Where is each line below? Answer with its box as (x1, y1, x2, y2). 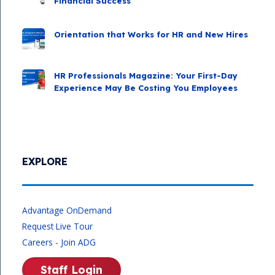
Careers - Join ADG (22, 236, 96, 248)
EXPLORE (22, 155, 68, 168)
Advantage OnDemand (22, 204, 112, 216)
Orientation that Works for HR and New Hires (54, 29, 248, 39)
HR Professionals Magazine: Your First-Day (54, 70, 238, 80)
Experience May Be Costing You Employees (54, 82, 238, 93)
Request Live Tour (22, 220, 93, 232)
